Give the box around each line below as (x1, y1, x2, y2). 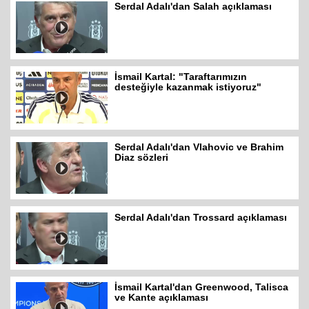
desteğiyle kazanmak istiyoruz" (114, 81, 262, 93)
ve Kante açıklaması (114, 292, 209, 303)
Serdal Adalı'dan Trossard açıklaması (114, 211, 288, 223)
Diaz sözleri (114, 151, 169, 163)
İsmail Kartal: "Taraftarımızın (114, 71, 248, 83)
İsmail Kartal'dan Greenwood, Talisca (114, 281, 289, 293)
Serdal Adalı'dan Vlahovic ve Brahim (114, 141, 284, 152)
